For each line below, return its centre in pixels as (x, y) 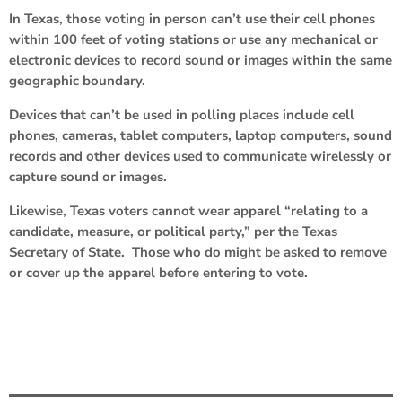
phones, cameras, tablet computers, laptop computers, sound (201, 135)
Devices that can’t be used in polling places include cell (182, 114)
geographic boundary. (77, 80)
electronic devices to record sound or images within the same (201, 60)
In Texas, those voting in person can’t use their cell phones (192, 18)
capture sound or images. (88, 176)
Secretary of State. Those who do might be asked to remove (198, 252)
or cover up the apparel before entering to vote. (158, 272)
